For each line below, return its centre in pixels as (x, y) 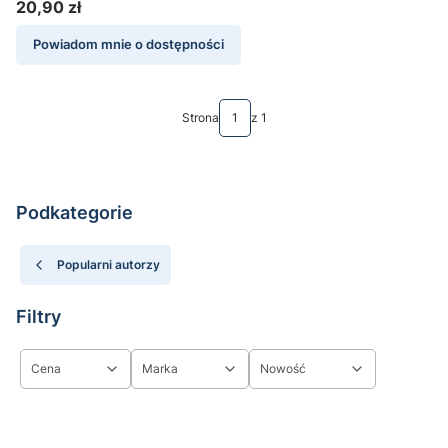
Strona (200, 118)
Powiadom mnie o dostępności (128, 45)
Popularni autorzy (108, 265)
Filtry (38, 317)
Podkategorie (74, 213)
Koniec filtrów (67, 418)
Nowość (283, 369)
